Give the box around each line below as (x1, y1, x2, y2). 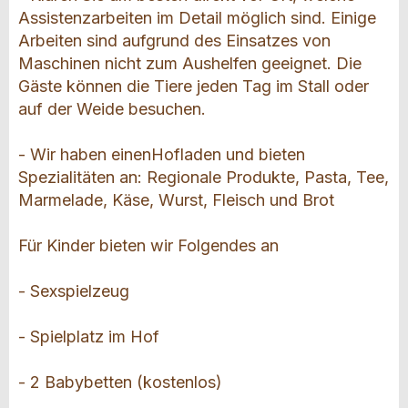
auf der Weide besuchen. (18, 99, 206, 119)
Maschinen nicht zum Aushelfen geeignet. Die (18, 54, 362, 74)
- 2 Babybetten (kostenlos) (18, 372, 222, 393)
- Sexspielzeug (18, 281, 129, 301)
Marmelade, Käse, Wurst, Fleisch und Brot (18, 190, 334, 210)
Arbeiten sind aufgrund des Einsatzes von (18, 31, 331, 51)
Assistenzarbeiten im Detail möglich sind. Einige (18, 8, 376, 28)
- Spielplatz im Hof (18, 327, 159, 347)
